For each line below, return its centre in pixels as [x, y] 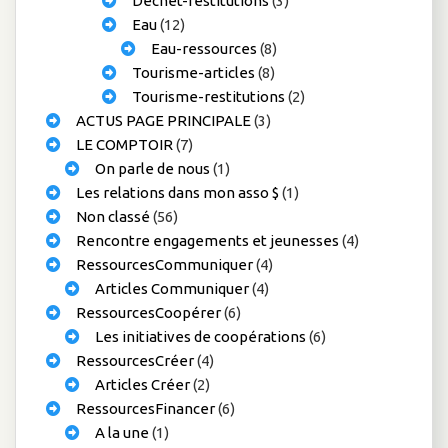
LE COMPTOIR [124, 144]
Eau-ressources [204, 48]
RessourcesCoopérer [148, 312]
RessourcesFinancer [145, 408]
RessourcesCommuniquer [164, 264]
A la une [121, 432]
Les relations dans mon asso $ [177, 192]
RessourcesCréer [135, 360]
